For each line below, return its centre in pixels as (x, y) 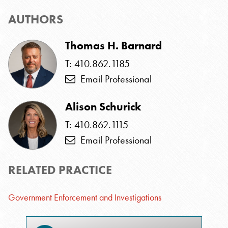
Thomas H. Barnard (113, 46)
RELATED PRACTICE (60, 170)
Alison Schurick (103, 107)
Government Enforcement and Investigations (85, 197)
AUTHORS (36, 19)
